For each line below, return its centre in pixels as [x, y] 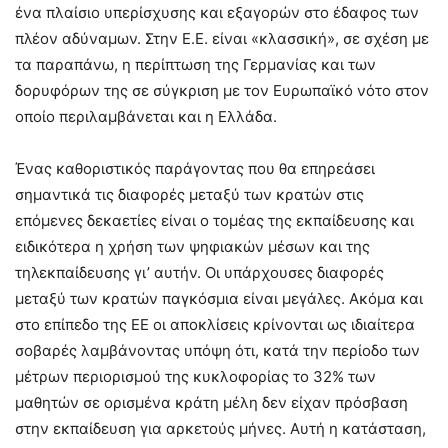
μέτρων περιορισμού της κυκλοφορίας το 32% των [195, 376]
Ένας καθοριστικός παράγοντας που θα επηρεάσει [195, 168]
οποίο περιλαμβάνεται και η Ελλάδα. [146, 116]
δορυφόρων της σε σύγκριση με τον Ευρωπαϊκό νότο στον [222, 90]
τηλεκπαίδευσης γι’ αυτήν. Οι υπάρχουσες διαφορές [199, 272]
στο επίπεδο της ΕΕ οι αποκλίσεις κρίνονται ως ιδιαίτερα [215, 324]
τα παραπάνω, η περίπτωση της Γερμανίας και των [195, 64]
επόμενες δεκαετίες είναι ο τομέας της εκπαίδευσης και [214, 220]
